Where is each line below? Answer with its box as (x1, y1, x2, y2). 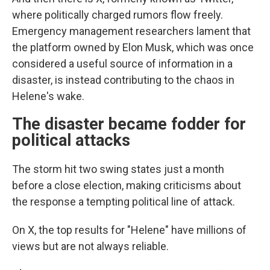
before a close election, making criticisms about (12, 179, 241, 192)
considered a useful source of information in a (12, 57, 233, 70)
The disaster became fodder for (12, 115, 246, 134)
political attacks (12, 131, 130, 150)
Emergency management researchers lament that (12, 25, 251, 37)
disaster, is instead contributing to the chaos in (12, 74, 234, 86)
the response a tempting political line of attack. (12, 195, 235, 208)
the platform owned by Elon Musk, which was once (12, 41, 254, 54)
